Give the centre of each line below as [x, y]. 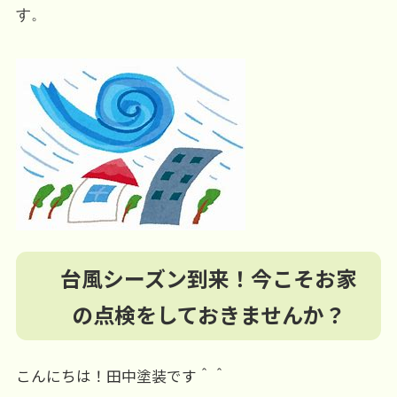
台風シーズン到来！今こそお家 [209, 277]
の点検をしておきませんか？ [209, 314]
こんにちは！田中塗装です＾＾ [121, 375]
